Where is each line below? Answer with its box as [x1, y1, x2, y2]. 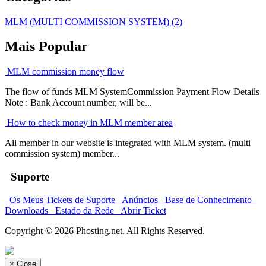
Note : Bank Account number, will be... [5, 97, 152, 108]
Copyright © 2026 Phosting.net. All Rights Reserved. [5, 225, 205, 236]
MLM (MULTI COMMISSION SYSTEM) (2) [5, 16, 182, 27]
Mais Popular [5, 39, 88, 55]
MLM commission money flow [5, 66, 124, 77]
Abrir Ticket [116, 205, 166, 216]
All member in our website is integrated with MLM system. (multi [5, 138, 251, 148]
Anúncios [118, 194, 160, 205]
